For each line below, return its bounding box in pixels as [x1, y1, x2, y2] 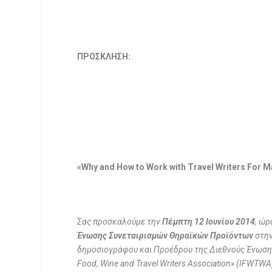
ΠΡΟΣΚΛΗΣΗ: [77, 52, 131, 61]
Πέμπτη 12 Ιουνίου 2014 [162, 217, 256, 227]
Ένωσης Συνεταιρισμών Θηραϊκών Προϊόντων [77, 231, 256, 241]
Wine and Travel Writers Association [100, 259, 231, 269]
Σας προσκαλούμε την [77, 217, 163, 227]
